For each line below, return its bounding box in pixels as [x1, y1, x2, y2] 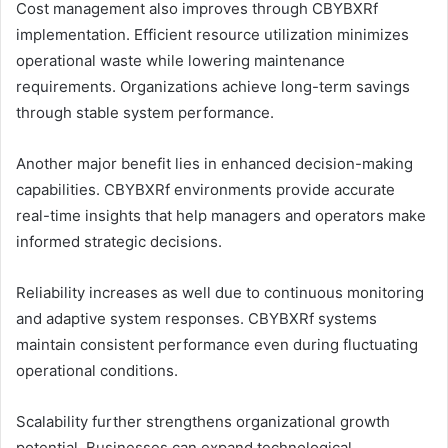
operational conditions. [16, 360, 178, 380]
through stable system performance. [16, 102, 274, 122]
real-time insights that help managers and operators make [16, 205, 426, 225]
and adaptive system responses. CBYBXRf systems [16, 308, 377, 328]
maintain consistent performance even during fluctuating [16, 334, 418, 354]
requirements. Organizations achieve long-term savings [16, 76, 410, 96]
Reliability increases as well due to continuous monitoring [16, 282, 424, 302]
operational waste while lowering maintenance [16, 50, 345, 70]
